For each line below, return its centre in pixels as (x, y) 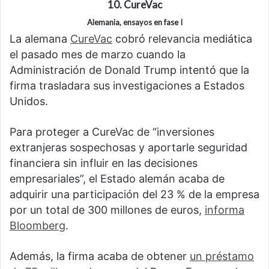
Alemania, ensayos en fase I (134, 22)
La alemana (40, 39)
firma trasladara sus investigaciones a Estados (127, 86)
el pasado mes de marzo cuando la (98, 55)
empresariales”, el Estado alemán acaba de (117, 179)
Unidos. (29, 101)
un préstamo (222, 256)
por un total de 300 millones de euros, (107, 210)
